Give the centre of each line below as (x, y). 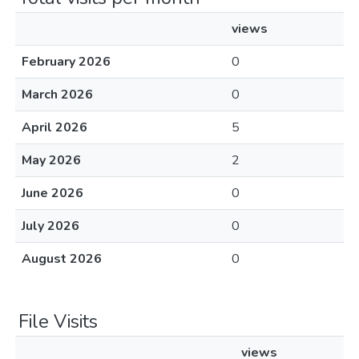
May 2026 (51, 160)
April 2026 (54, 127)
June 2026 (52, 193)
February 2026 (66, 62)
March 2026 (57, 95)
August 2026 (62, 259)
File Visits (58, 321)
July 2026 (50, 226)
